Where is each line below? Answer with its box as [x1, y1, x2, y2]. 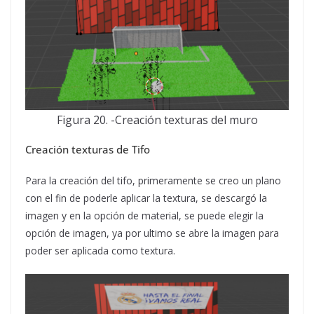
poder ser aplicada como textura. [25, 244, 175, 257]
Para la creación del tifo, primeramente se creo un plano [25, 174, 281, 187]
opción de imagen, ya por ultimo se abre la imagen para [25, 226, 279, 240]
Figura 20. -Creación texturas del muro [56, 112, 258, 128]
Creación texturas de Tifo [25, 142, 150, 156]
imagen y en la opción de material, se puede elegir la [25, 209, 264, 222]
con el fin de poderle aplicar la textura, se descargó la [25, 191, 267, 205]
